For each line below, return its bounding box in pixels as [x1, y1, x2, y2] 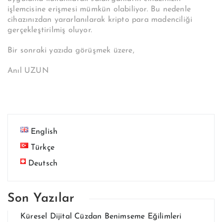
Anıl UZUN [7, 66, 49, 75]
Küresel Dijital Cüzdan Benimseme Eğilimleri [20, 212, 182, 221]
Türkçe [30, 143, 55, 152]
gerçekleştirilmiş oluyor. [7, 26, 92, 34]
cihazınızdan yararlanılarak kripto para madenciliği [7, 15, 193, 24]
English [30, 127, 58, 136]
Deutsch [28, 159, 58, 167]
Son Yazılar [7, 192, 75, 205]
